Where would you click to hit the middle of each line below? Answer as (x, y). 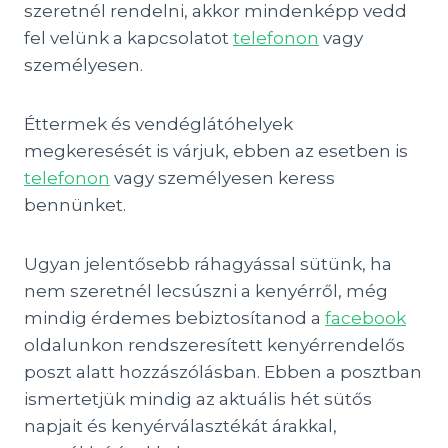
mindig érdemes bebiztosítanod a (174, 318)
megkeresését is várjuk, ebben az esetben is (216, 151)
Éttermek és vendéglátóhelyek (158, 124)
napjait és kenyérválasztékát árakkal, (180, 426)
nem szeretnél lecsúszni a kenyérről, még (206, 291)
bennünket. (75, 205)
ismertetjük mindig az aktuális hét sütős (198, 399)
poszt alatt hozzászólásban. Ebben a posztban (223, 372)
